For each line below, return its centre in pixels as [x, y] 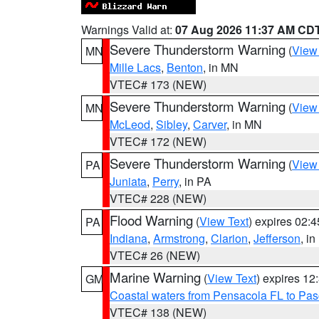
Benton [185, 67]
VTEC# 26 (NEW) [155, 255]
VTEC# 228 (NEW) [158, 198]
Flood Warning [151, 220]
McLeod [130, 124]
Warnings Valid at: [128, 30]
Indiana [129, 238]
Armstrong [179, 238]
